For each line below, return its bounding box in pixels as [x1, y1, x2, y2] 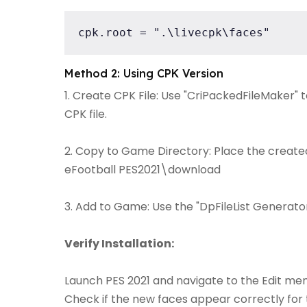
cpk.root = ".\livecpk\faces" [78, 26, 270, 39]
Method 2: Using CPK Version [64, 66, 223, 80]
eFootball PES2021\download [64, 162, 221, 177]
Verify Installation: [64, 236, 174, 251]
